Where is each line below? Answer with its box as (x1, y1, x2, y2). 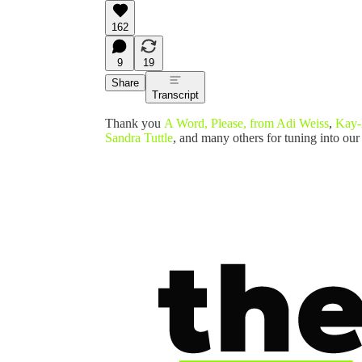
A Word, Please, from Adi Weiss (164, 116, 329, 130)
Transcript (152, 88, 199, 101)
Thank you (105, 116, 164, 130)
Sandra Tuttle (105, 130, 173, 145)
